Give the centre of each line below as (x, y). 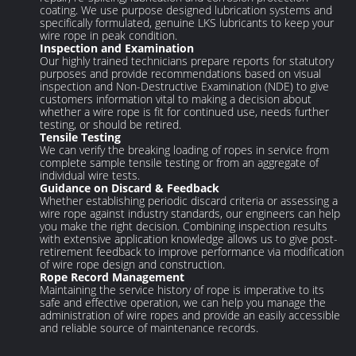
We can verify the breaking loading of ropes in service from (185, 150)
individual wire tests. (90, 176)
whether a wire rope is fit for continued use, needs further (185, 112)
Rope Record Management (112, 277)
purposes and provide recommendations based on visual (181, 74)
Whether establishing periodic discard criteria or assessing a (189, 201)
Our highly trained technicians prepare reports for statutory (187, 61)
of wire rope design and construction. (133, 265)
